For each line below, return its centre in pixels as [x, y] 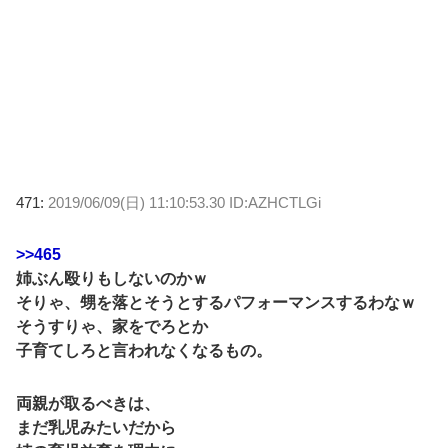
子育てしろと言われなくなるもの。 [144, 350]
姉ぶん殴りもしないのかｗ [112, 278]
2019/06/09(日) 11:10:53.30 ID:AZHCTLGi [184, 202]
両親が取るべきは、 [88, 403]
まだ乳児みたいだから [96, 427]
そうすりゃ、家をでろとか [112, 326]
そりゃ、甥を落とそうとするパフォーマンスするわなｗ [216, 302]
